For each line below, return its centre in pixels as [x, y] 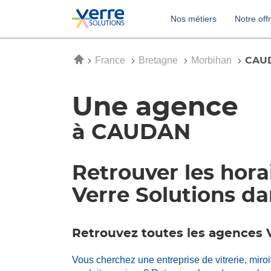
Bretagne [159, 60]
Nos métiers [194, 18]
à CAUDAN [131, 133]
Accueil [89, 60]
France [111, 60]
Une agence [155, 108]
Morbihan [213, 60]
